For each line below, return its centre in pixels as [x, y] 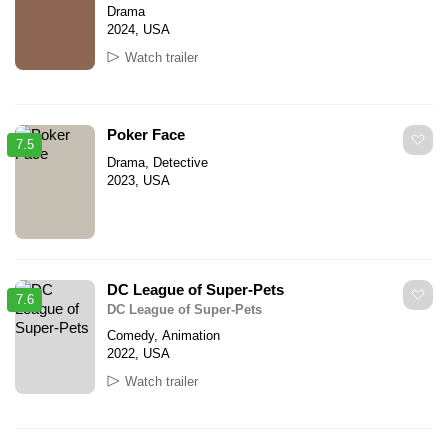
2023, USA [138, 180]
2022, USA [138, 353]
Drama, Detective [157, 162]
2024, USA [138, 29]
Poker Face [146, 134]
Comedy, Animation [163, 335]
